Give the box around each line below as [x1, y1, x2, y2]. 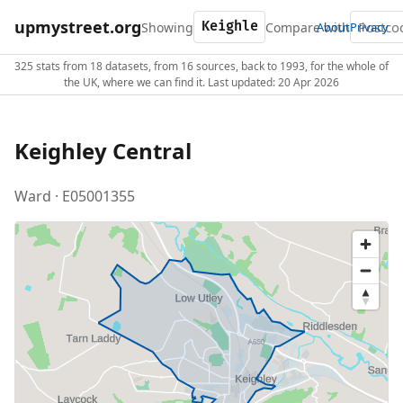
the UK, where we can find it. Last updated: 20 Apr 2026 [64, 75, 339, 90]
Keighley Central [14, 135, 192, 166]
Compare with [265, 18, 350, 36]
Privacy [350, 18, 389, 35]
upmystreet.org [14, 15, 141, 38]
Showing [141, 18, 193, 36]
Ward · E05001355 [14, 185, 135, 206]
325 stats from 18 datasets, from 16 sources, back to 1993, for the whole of [14, 58, 389, 74]
